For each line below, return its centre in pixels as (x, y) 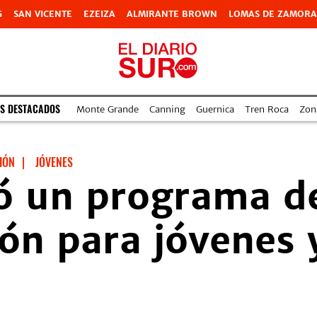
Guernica (215, 109)
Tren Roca (267, 109)
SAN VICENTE (43, 14)
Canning (167, 109)
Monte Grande (108, 109)
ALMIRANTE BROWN (172, 14)
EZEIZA (99, 14)
